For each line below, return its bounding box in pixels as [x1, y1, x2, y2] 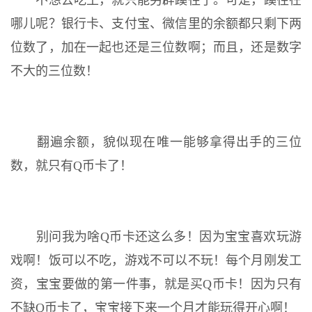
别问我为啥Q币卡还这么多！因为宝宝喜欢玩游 [10, 230, 302, 244]
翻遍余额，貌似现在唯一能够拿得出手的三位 [10, 135, 302, 150]
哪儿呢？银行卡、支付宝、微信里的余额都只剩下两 [10, 17, 302, 31]
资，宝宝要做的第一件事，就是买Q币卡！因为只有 [10, 277, 302, 292]
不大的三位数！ [10, 64, 98, 79]
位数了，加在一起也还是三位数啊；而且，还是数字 [10, 40, 302, 55]
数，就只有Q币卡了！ [10, 159, 132, 173]
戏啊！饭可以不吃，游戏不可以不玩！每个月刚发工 [10, 253, 302, 268]
